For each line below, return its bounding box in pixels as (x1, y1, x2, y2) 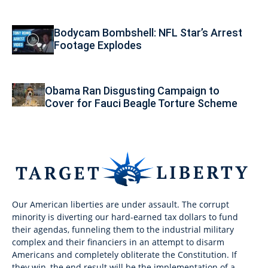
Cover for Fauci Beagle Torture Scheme (45, 96, 238, 109)
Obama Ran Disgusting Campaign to (45, 84, 220, 97)
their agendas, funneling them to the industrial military (12, 224, 234, 236)
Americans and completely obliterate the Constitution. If (12, 249, 237, 261)
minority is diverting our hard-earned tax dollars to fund (12, 211, 238, 223)
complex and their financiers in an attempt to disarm (12, 236, 224, 248)
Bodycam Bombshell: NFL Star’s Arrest (54, 26, 243, 39)
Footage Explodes (54, 38, 142, 51)
